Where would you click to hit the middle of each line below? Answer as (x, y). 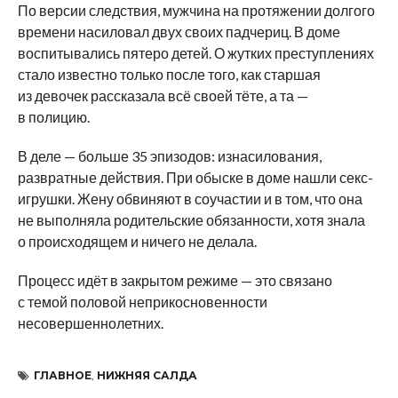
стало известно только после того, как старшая (169, 74)
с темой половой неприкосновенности (142, 301)
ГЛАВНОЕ (62, 375)
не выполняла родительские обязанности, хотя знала (191, 219)
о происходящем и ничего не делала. (137, 241)
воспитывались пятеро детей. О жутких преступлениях (195, 52)
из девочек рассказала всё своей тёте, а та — (163, 95)
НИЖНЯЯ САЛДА (147, 375)
